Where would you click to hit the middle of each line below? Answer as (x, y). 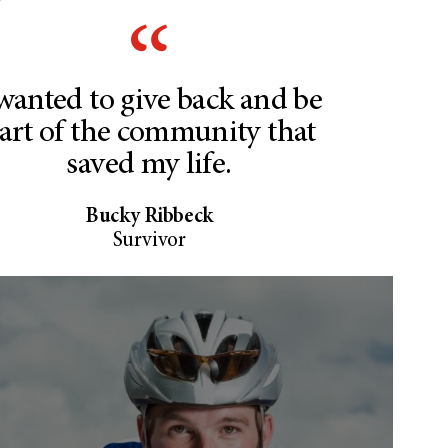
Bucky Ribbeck (149, 218)
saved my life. (149, 166)
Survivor (149, 242)
